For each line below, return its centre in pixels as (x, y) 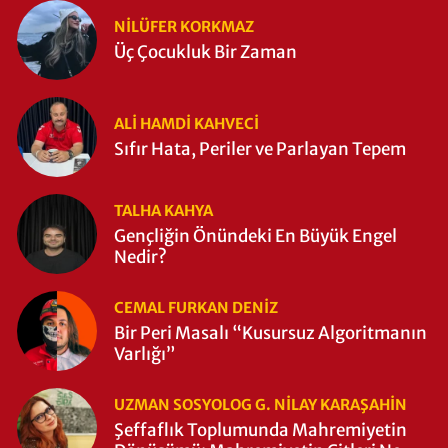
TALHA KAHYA (163, 210)
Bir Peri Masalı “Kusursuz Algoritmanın (270, 332)
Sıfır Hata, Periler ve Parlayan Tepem (260, 149)
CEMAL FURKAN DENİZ (196, 307)
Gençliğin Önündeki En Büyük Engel (255, 235)
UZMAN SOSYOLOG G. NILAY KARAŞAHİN (260, 404)
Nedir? (140, 256)
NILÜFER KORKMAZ (184, 27)
